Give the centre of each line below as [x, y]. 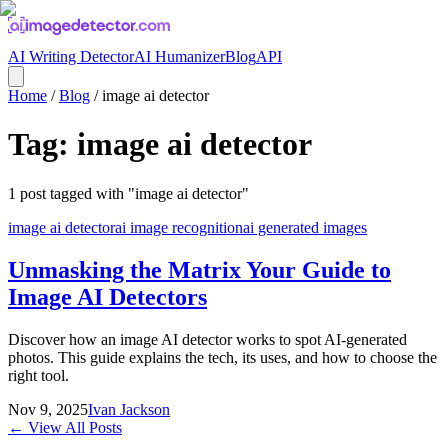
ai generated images [305, 227]
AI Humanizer [179, 56]
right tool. [38, 375]
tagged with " [90, 193]
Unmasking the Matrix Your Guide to [199, 269]
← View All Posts [65, 427]
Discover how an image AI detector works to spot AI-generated [207, 339]
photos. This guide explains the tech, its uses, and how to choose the [222, 357]
